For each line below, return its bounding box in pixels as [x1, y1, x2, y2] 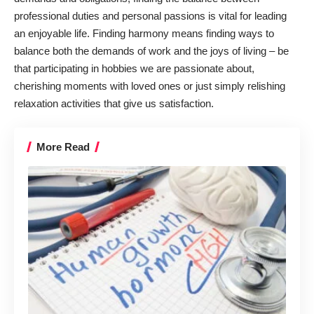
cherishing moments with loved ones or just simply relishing [14, 79, 285, 92]
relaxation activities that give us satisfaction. [14, 97, 214, 109]
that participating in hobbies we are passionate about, [14, 62, 254, 74]
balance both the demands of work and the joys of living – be [14, 44, 289, 57]
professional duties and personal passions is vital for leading [14, 9, 287, 22]
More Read [36, 141, 90, 153]
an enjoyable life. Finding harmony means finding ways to [14, 27, 274, 39]
